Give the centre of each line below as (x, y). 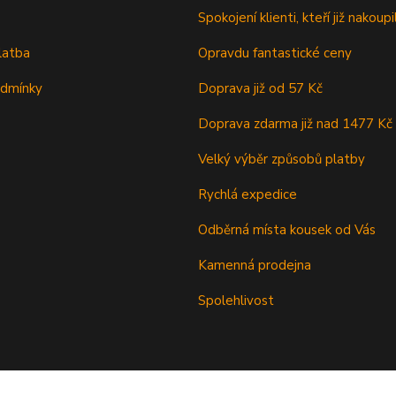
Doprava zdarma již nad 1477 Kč (295, 124)
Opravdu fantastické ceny (275, 53)
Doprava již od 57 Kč (260, 89)
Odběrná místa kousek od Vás (287, 230)
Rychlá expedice (247, 195)
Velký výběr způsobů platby (282, 160)
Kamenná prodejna (255, 266)
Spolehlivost (236, 301)
